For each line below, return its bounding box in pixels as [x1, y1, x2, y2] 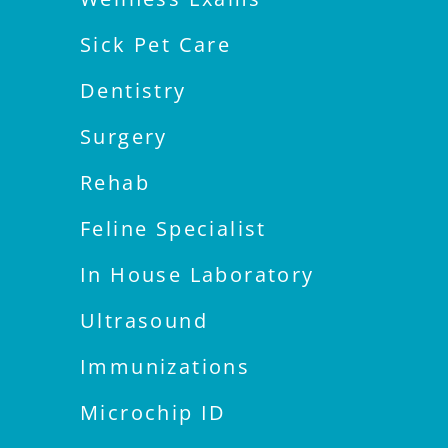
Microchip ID [80, 399, 227, 427]
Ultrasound [80, 307, 208, 335]
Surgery [80, 123, 168, 151]
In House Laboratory [80, 261, 315, 289]
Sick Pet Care [80, 31, 232, 59]
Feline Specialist [80, 215, 267, 243]
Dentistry [80, 77, 187, 105]
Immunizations [80, 353, 251, 381]
